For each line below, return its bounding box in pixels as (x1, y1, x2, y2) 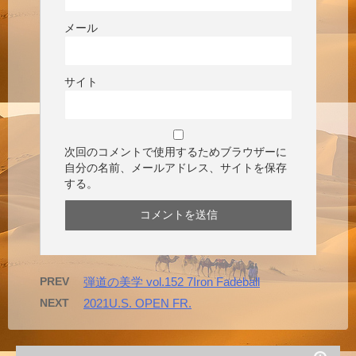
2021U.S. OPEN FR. (83, 296, 192, 311)
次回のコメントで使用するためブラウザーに (64, 145, 287, 159)
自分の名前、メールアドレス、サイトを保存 (64, 161, 287, 175)
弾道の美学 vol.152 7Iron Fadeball (83, 275, 260, 289)
